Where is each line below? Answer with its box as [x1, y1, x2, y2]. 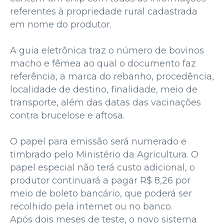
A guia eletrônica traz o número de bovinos [10, 44, 204, 56]
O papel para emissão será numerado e [10, 135, 186, 147]
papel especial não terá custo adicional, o [10, 161, 195, 173]
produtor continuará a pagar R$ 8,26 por [10, 174, 190, 186]
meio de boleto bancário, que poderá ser [10, 187, 192, 199]
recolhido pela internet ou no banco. [10, 200, 172, 212]
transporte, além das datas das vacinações [10, 96, 201, 108]
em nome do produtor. [10, 18, 111, 30]
